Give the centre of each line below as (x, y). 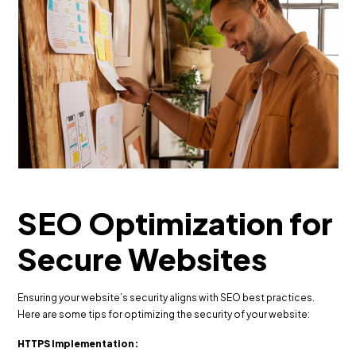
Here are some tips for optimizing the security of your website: (164, 314)
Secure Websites (143, 258)
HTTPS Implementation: (78, 343)
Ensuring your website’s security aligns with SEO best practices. (166, 297)
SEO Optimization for (176, 222)
